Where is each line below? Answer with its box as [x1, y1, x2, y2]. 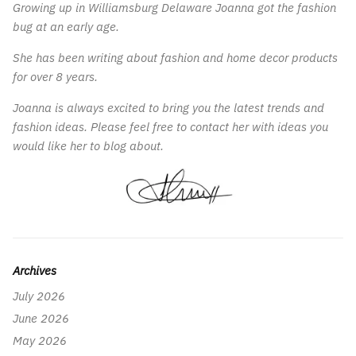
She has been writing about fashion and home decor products [13, 49, 338, 65]
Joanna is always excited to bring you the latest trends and [13, 99, 324, 115]
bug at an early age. [13, 18, 119, 34]
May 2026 [13, 332, 67, 348]
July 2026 [13, 288, 65, 304]
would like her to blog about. [13, 137, 164, 153]
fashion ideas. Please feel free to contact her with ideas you [13, 118, 328, 134]
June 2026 [13, 310, 69, 326]
